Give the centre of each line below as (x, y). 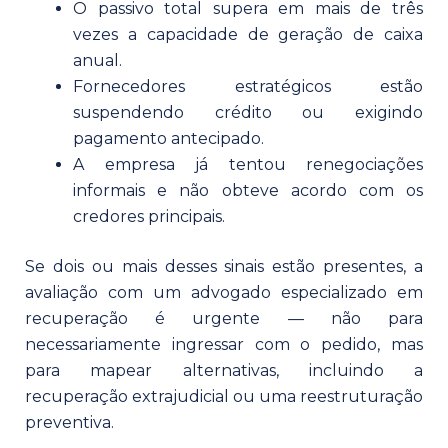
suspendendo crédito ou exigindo (248, 112)
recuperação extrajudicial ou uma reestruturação (224, 396)
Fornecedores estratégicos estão (248, 86)
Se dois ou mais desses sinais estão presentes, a (224, 266)
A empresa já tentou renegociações (248, 164)
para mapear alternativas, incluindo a (224, 370)
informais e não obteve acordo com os (248, 190)
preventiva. (69, 422)
